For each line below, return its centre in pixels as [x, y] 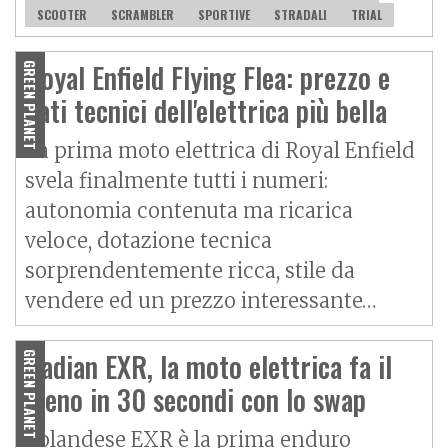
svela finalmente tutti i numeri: [176, 181]
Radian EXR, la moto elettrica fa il [208, 367]
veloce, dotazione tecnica [148, 241]
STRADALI [300, 15]
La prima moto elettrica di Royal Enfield [220, 151]
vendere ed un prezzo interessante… [200, 301]
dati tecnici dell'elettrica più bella [206, 111]
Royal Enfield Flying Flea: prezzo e [207, 78]
